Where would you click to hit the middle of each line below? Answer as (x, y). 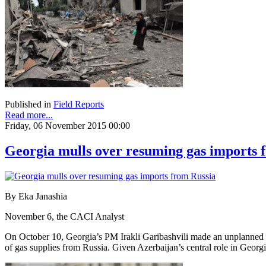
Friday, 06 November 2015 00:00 (67, 126)
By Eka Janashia (36, 197)
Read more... (29, 115)
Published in (28, 104)
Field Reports (79, 104)
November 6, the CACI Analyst (64, 217)
